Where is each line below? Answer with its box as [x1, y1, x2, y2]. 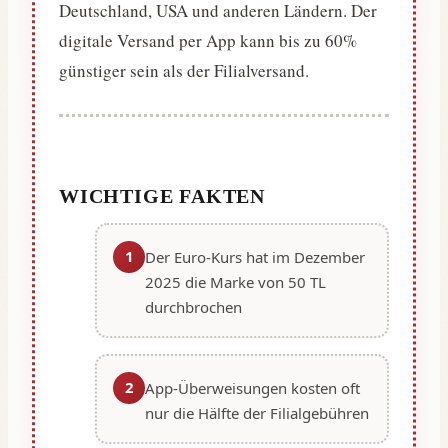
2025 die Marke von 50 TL [145, 271, 326, 292]
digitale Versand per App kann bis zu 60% [59, 28, 357, 52]
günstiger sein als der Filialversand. [59, 58, 309, 82]
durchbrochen [145, 296, 242, 317]
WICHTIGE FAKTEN [59, 184, 265, 207]
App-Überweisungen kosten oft [145, 377, 360, 398]
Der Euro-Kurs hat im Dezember [145, 246, 365, 267]
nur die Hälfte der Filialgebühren [145, 402, 369, 423]
